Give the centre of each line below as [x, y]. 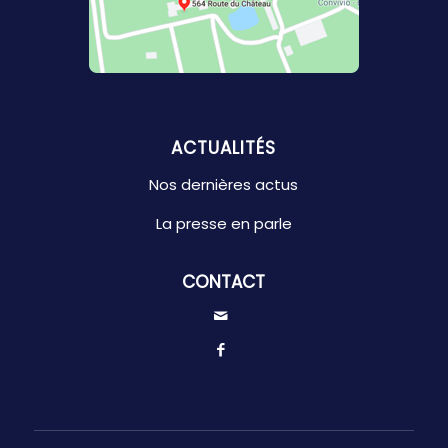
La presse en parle [223, 224]
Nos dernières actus [224, 185]
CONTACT [224, 282]
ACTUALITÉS [224, 148]
